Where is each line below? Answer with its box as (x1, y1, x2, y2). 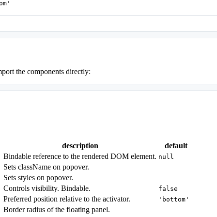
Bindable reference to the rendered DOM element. (3, 152, 156, 160)
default (164, 141, 187, 150)
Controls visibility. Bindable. (3, 184, 91, 192)
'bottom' (158, 195, 189, 203)
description (62, 141, 98, 150)
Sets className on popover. (3, 162, 89, 171)
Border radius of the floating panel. (3, 205, 110, 214)
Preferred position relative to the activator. (3, 194, 130, 203)
